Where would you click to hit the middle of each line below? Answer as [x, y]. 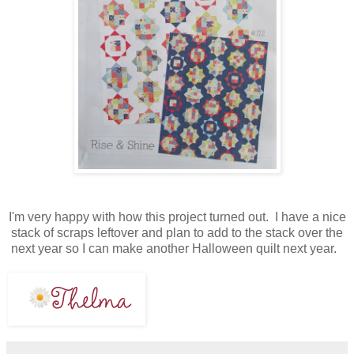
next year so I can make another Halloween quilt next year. [177, 249]
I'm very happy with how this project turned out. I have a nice [177, 217]
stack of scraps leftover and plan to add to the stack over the [177, 233]
